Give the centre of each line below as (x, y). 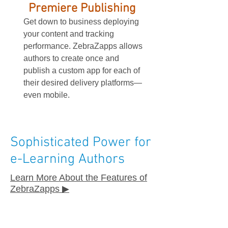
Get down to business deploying (81, 22)
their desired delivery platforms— (83, 83)
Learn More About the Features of (79, 178)
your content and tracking (69, 34)
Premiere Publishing (82, 9)
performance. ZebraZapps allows (83, 46)
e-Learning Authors (67, 159)
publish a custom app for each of (82, 70)
